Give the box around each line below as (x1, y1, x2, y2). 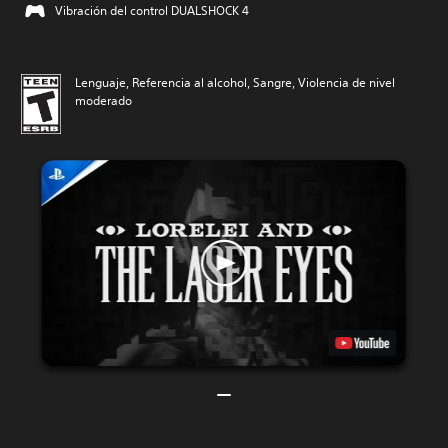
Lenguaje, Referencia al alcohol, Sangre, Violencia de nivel (75, 74, 395, 91)
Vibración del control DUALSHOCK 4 (55, 2, 249, 19)
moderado (75, 92, 132, 109)
